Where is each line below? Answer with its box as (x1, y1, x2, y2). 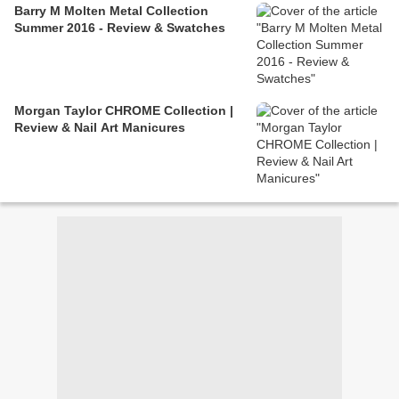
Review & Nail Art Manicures (14, 119, 185, 134)
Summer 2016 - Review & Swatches (14, 20, 225, 35)
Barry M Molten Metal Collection (14, 3, 208, 18)
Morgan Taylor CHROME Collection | (14, 102, 233, 118)
